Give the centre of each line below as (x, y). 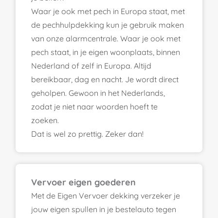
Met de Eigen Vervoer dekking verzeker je (106, 195)
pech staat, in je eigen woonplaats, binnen (106, 52)
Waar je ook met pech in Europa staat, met (108, 11)
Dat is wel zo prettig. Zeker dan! (87, 134)
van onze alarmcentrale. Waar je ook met (106, 38)
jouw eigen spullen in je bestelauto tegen (104, 209)
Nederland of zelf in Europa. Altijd (91, 65)
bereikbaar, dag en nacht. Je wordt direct (105, 79)
